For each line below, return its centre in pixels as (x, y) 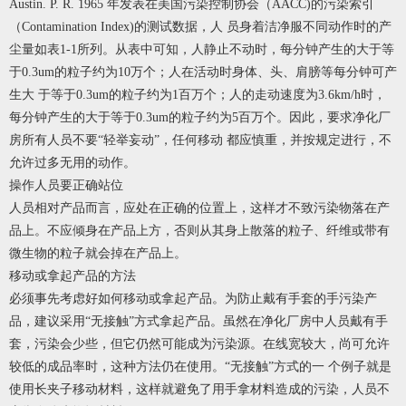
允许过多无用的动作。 (72, 163)
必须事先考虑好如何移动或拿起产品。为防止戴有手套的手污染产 (193, 299)
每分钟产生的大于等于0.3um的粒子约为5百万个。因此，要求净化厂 (200, 118)
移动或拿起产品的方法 (72, 276)
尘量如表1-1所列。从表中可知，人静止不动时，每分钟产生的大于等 (202, 50)
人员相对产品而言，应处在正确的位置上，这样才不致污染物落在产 (199, 208)
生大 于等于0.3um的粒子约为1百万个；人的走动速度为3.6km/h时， (198, 95)
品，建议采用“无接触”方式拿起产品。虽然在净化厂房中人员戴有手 (198, 322)
